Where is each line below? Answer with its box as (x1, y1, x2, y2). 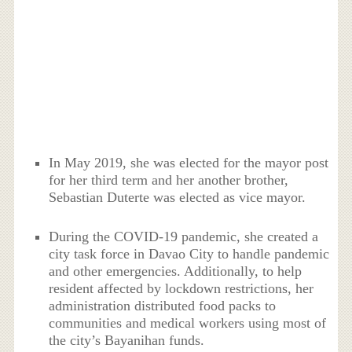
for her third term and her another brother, (49, 171, 289, 188)
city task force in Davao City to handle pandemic (49, 246, 330, 262)
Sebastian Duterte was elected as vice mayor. (49, 189, 306, 205)
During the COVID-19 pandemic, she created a (49, 229, 319, 245)
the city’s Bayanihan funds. (49, 332, 205, 349)
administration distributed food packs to (49, 298, 277, 314)
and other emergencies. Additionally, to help (49, 263, 302, 280)
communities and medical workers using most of (49, 315, 327, 332)
